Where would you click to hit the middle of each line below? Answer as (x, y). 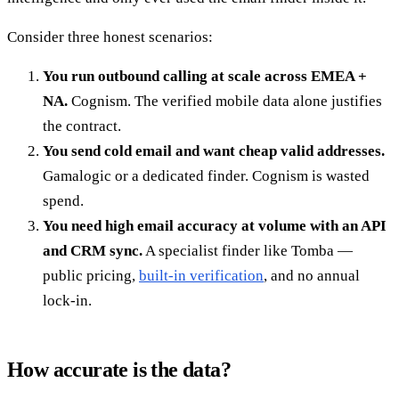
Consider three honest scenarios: (110, 37)
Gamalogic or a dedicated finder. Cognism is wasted (206, 176)
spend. (63, 201)
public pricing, (91, 276)
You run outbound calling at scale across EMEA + (205, 77)
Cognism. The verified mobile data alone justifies (225, 102)
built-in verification (201, 276)
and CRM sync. (93, 251)
